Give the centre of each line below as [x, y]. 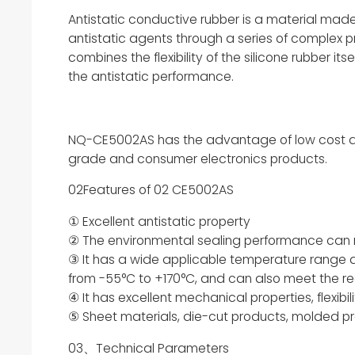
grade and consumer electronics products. [197, 158]
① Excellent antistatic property [159, 222]
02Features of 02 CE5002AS [151, 190]
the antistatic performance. [151, 77]
